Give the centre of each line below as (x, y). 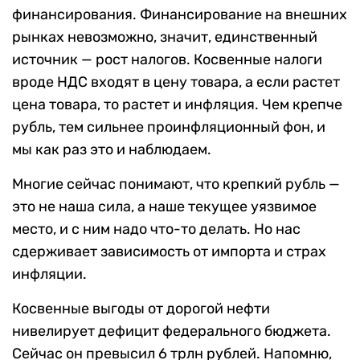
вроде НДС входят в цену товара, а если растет (176, 82)
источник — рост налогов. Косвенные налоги (167, 60)
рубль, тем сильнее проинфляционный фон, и (169, 127)
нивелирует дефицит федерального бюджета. (172, 331)
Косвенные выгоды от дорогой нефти (141, 309)
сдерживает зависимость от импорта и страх (169, 252)
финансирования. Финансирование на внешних (180, 15)
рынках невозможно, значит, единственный (165, 37)
